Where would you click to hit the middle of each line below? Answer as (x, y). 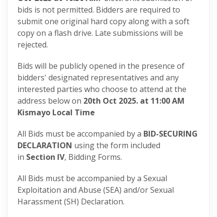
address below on (50, 101)
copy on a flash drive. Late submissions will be (100, 33)
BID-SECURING (170, 134)
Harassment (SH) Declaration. (71, 201)
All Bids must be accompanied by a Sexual (92, 178)
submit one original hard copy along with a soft (103, 21)
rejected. (33, 45)
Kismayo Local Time (56, 112)
